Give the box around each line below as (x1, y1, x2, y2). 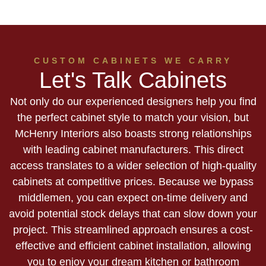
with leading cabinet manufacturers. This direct (23, 143, 243, 156)
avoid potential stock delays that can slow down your (9, 207, 257, 220)
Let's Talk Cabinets (39, 67, 227, 93)
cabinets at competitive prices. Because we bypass (12, 175, 254, 188)
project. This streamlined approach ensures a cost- (13, 223, 253, 236)
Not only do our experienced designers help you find (9, 95, 256, 107)
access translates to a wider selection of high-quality (9, 159, 256, 172)
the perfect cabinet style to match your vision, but (17, 111, 249, 123)
